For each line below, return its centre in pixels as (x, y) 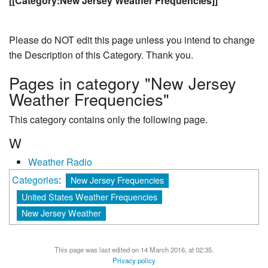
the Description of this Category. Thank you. (101, 55)
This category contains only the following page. (108, 119)
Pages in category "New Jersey (123, 83)
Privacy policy (134, 261)
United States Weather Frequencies (89, 196)
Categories (35, 180)
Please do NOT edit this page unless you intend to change (132, 40)
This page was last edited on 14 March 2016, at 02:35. (134, 250)
